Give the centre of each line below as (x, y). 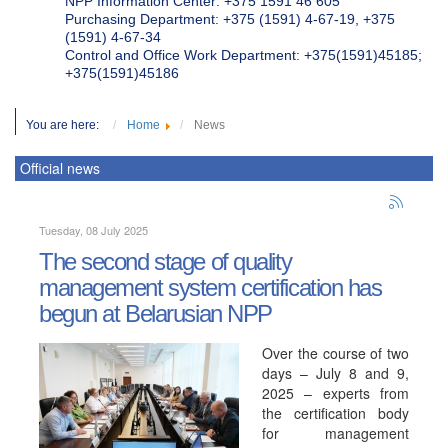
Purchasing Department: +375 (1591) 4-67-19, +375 (230, 19)
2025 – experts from (335, 393)
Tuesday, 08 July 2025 (93, 230)
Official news (60, 168)
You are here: (67, 125)
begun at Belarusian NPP (155, 313)
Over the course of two (335, 353)
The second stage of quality (165, 261)
